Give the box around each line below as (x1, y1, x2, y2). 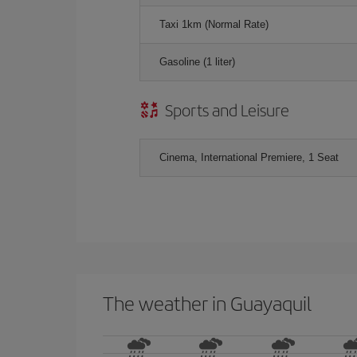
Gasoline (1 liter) (159, 55, 235, 68)
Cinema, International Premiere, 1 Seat (159, 151, 339, 163)
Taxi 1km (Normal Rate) (159, 18, 269, 30)
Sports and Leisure (165, 97, 289, 121)
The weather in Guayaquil (103, 288, 312, 316)
